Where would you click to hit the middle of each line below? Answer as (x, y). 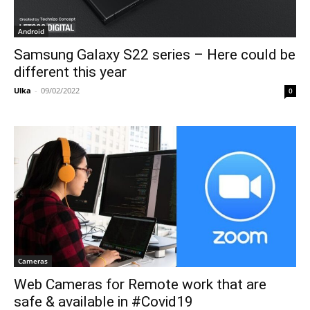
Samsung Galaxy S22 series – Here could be (155, 55)
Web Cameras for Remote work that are (140, 284)
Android (31, 31)
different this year (70, 72)
